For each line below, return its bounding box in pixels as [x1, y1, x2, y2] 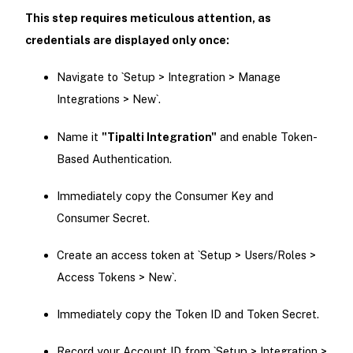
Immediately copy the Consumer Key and [56, 188, 273, 203]
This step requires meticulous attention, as [24, 11, 271, 25]
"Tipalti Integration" [101, 129, 217, 143]
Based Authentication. [56, 151, 172, 165]
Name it [56, 129, 102, 143]
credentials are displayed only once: [24, 33, 229, 47]
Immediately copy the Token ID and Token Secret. [56, 307, 319, 321]
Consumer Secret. [56, 210, 150, 225]
